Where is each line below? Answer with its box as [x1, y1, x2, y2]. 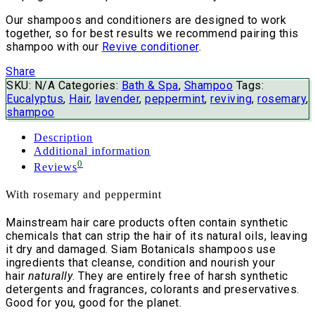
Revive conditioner [101, 40, 199, 54]
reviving [210, 92, 252, 106]
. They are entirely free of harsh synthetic [72, 269, 288, 283]
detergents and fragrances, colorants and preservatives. [6, 283, 300, 297]
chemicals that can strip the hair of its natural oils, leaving [6, 229, 307, 243]
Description [34, 131, 93, 144]
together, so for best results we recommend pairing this [6, 27, 299, 41]
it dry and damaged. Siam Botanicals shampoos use [6, 243, 276, 257]
